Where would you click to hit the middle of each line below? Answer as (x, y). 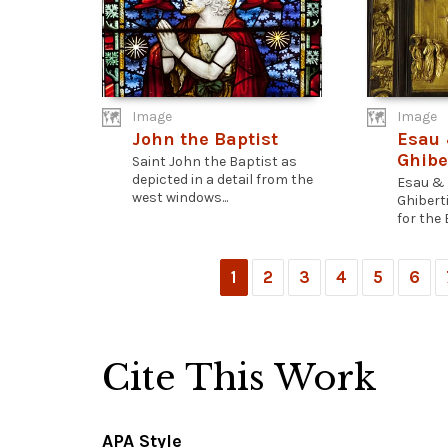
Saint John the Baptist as (214, 161)
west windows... (180, 197)
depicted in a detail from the (222, 179)
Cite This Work (239, 377)
